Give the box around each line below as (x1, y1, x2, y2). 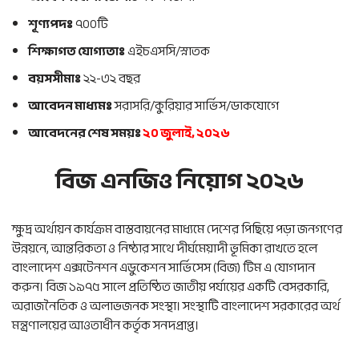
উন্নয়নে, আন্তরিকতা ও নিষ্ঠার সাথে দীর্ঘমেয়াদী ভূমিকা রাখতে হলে (12, 237, 317, 260)
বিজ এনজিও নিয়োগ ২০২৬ (55, 160, 304, 202)
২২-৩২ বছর (81, 67, 140, 90)
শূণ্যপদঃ (28, 13, 73, 35)
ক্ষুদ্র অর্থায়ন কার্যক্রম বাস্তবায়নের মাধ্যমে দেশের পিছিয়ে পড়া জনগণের (12, 218, 342, 240)
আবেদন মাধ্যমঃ (28, 95, 112, 117)
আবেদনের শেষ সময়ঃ (28, 122, 143, 144)
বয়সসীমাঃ (28, 67, 81, 90)
